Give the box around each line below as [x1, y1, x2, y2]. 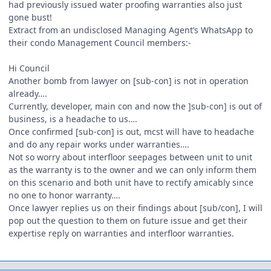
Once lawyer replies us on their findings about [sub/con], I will [8, 201, 263, 214]
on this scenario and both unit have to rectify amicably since [8, 176, 253, 188]
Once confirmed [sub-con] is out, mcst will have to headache [8, 125, 254, 137]
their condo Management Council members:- [8, 36, 191, 48]
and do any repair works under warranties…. [8, 138, 189, 150]
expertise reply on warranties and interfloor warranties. [8, 227, 234, 239]
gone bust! [8, 11, 52, 23]
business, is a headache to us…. [8, 113, 137, 125]
